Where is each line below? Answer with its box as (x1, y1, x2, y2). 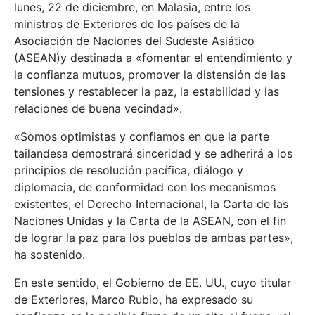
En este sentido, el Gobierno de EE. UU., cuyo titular (14, 275, 291, 290)
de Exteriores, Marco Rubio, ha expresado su (14, 292, 253, 307)
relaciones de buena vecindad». (14, 101, 182, 115)
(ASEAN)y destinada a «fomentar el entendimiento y (14, 50, 292, 65)
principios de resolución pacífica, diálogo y (14, 162, 243, 177)
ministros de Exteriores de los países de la (14, 16, 240, 31)
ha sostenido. (14, 247, 85, 262)
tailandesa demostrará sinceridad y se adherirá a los (14, 146, 292, 160)
